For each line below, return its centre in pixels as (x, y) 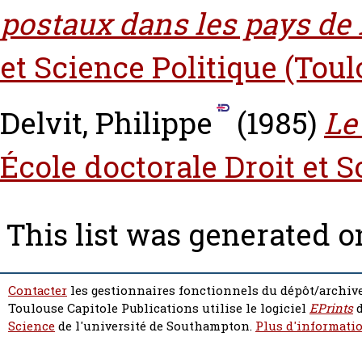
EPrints (331, 308)
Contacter (38, 290)
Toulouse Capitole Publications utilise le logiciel (159, 308)
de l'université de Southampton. (155, 326)
